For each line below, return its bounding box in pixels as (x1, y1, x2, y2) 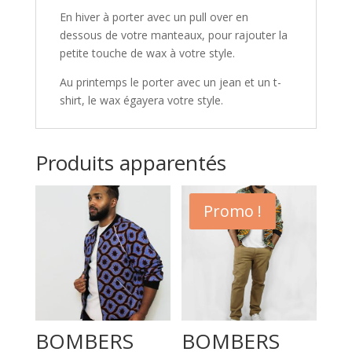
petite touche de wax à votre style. (59, 46, 235, 61)
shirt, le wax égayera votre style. (59, 93, 223, 108)
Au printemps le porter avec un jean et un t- (59, 75, 281, 90)
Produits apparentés (35, 148, 226, 178)
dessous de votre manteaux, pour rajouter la (59, 27, 288, 43)
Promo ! (203, 200, 262, 222)
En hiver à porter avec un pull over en (59, 9, 248, 25)
